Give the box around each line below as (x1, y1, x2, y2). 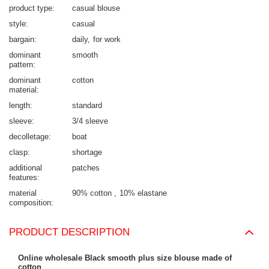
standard (72, 100, 102, 110)
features (9, 172, 37, 182)
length (9, 100, 30, 110)
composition (9, 198, 51, 207)
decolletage (9, 131, 49, 141)
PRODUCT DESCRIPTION (9, 226, 130, 238)
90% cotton (72, 188, 114, 198)
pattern (9, 59, 33, 69)
